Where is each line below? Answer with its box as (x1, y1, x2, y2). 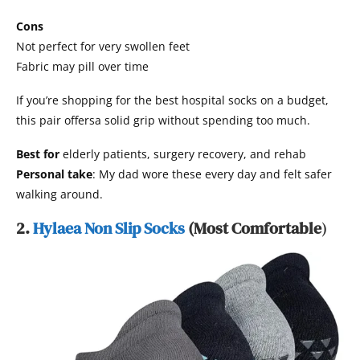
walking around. (16, 186, 103, 202)
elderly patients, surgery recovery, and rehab (59, 146, 306, 162)
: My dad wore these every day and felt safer (92, 166, 332, 182)
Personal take (16, 166, 92, 182)
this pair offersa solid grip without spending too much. (16, 112, 310, 129)
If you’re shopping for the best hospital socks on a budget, (16, 92, 329, 108)
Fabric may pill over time (16, 59, 149, 75)
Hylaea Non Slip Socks (33, 217, 185, 240)
